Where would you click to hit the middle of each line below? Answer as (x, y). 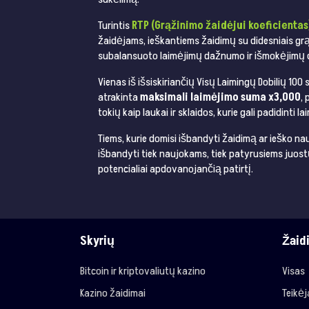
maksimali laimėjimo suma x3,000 (220, 98)
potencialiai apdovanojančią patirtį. (176, 169)
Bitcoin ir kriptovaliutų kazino (143, 271)
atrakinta (119, 98)
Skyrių (98, 241)
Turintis (115, 26)
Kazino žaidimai (113, 293)
